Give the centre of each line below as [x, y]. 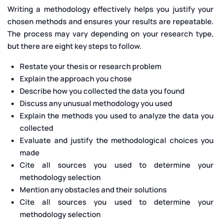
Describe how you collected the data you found [102, 91]
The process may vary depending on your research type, [110, 34]
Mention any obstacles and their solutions [93, 189]
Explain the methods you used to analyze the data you [117, 115]
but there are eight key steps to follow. [74, 46]
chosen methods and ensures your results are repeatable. [110, 21]
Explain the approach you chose [76, 78]
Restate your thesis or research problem [91, 66]
